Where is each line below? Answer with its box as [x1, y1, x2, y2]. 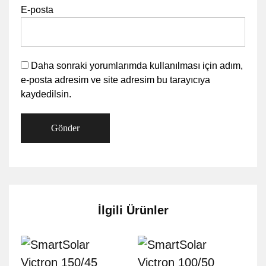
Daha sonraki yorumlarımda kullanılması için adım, [31, 61, 243, 71]
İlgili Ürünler [97, 204, 169, 217]
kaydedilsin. [21, 89, 71, 99]
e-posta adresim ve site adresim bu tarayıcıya [21, 75, 210, 85]
